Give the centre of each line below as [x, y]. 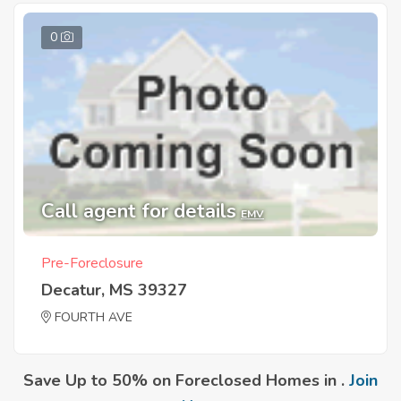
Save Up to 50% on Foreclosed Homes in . [186, 380]
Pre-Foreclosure [92, 263]
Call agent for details [139, 211]
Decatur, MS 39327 [114, 290]
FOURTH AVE [94, 317]
